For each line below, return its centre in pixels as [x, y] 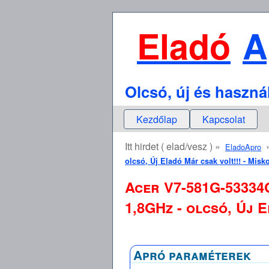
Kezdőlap [157, 119]
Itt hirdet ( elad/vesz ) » [175, 146]
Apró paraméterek [192, 255]
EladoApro [243, 147]
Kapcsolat [224, 119]
